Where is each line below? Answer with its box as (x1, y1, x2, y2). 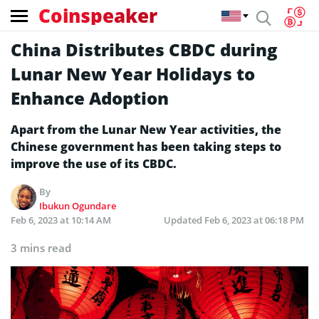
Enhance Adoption (11, 86, 169, 110)
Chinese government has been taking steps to (11, 139, 281, 155)
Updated (164, 214, 204, 226)
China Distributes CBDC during (11, 38, 278, 61)
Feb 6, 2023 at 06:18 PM (204, 214, 304, 226)
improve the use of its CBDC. (11, 156, 177, 172)
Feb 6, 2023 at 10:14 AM (11, 214, 111, 226)
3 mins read (11, 241, 71, 255)
